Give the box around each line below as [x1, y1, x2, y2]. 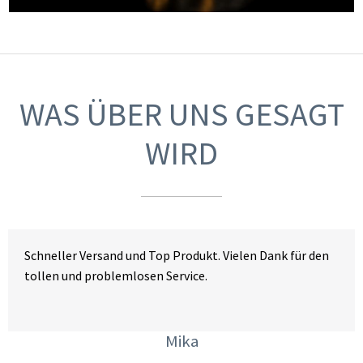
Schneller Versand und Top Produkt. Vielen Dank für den [24, 247, 329, 264]
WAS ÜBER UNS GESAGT [19, 94, 344, 135]
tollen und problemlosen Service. [24, 267, 207, 284]
